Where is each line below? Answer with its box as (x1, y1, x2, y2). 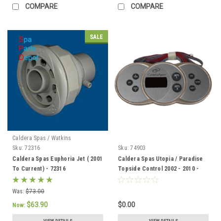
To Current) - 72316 (12, 165, 66, 172)
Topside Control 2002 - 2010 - (118, 165, 199, 172)
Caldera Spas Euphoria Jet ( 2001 (12, 155, 103, 162)
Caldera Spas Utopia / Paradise (118, 155, 203, 162)
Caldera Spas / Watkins (12, 134, 72, 142)
